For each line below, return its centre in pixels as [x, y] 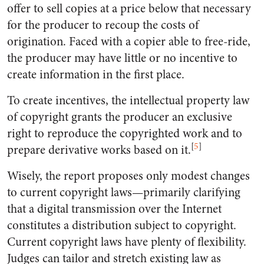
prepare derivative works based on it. [99, 150]
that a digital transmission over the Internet [114, 209]
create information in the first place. [96, 75]
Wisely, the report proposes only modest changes [128, 176]
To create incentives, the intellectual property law [128, 100]
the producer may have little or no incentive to [122, 58]
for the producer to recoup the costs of [103, 25]
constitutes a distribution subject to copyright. [122, 225]
